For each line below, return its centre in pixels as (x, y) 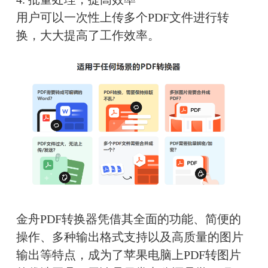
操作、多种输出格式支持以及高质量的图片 (130, 237)
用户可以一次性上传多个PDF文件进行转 (122, 17)
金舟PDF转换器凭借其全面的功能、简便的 (128, 219)
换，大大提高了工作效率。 (88, 35)
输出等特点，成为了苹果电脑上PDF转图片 (128, 255)
